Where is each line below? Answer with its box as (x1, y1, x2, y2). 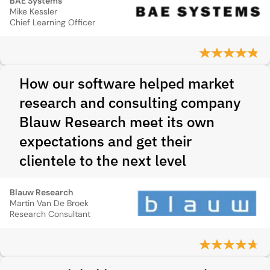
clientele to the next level (19, 151, 186, 170)
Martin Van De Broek (10, 198, 89, 209)
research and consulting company (19, 93, 240, 112)
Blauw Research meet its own (19, 112, 215, 131)
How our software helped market (19, 74, 234, 93)
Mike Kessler (10, 6, 57, 17)
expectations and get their (19, 131, 192, 151)
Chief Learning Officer (10, 17, 95, 28)
